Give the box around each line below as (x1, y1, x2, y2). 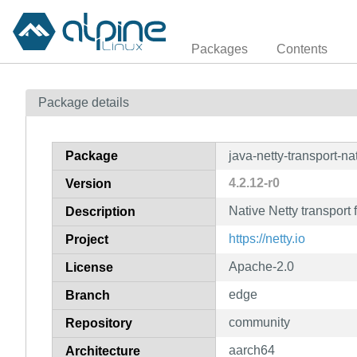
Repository (65, 316, 132, 330)
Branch (65, 288, 110, 302)
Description (65, 204, 135, 218)
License (65, 260, 113, 274)
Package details (38, 95, 129, 109)
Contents (277, 41, 328, 56)
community (229, 315, 290, 329)
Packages (191, 41, 248, 56)
